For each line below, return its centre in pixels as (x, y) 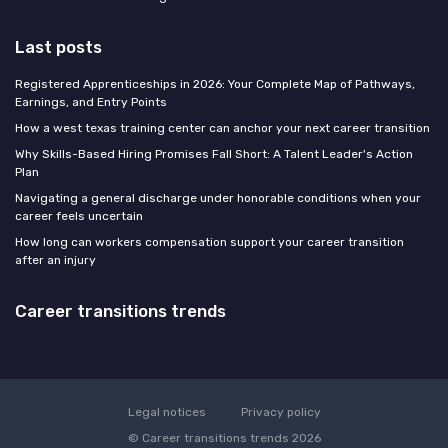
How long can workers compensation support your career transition (209, 242)
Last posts (58, 47)
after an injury (55, 260)
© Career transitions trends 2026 (224, 438)
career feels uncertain (79, 216)
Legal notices (166, 412)
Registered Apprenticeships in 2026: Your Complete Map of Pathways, (215, 84)
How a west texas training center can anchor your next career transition (222, 128)
